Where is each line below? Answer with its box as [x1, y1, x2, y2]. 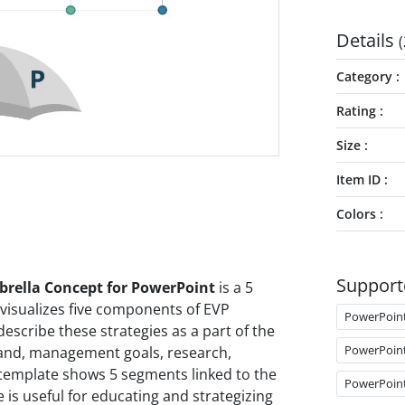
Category [335, 68, 392, 85]
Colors [335, 205, 376, 222]
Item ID [335, 171, 381, 188]
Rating [335, 102, 376, 119]
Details [335, 28, 399, 52]
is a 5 [215, 277, 253, 297]
